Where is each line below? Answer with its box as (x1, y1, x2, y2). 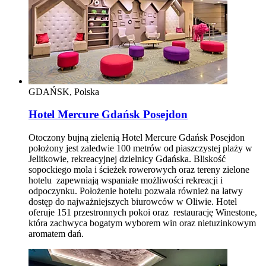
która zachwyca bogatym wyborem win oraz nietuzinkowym (28, 218, 256, 229)
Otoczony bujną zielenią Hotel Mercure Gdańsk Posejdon (28, 132, 245, 143)
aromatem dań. (28, 229, 84, 239)
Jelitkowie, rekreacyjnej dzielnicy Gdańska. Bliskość (28, 154, 226, 164)
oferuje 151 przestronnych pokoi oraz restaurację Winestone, (28, 207, 257, 218)
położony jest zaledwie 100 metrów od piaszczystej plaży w (28, 143, 252, 154)
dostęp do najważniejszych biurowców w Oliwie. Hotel (28, 197, 237, 207)
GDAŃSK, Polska (28, 86, 99, 97)
